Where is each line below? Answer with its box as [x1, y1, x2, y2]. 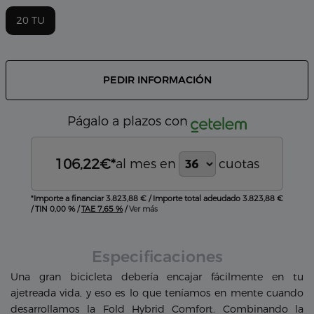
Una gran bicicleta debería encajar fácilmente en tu [11, 270, 303, 283]
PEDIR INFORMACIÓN [102, 73, 212, 86]
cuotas [219, 156, 259, 172]
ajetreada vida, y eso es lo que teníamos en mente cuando [11, 286, 303, 299]
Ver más [129, 203, 158, 214]
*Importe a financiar [31, 193, 106, 203]
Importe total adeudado [153, 193, 243, 203]
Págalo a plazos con [67, 113, 189, 129]
